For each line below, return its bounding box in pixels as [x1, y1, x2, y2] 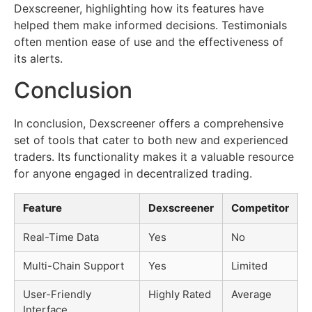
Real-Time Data [23, 230, 99, 244]
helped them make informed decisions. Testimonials [14, 18, 287, 33]
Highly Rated [148, 287, 211, 301]
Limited [231, 258, 267, 272]
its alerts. [14, 52, 63, 66]
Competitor [231, 201, 289, 214]
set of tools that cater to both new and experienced [14, 132, 288, 147]
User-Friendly [23, 287, 91, 301]
